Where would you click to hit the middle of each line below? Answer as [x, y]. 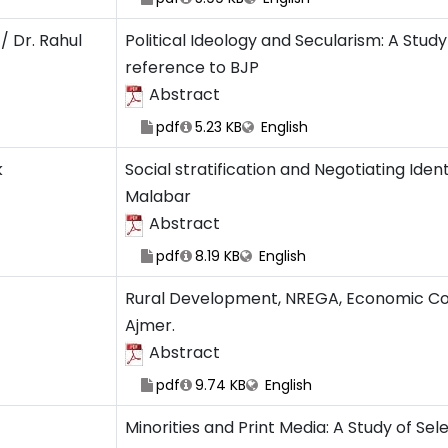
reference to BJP [192, 67]
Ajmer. [150, 325]
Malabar [158, 196]
